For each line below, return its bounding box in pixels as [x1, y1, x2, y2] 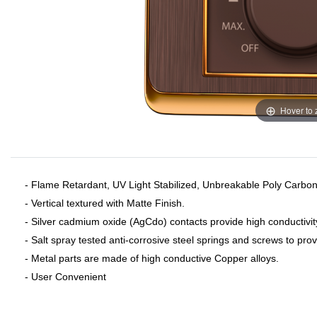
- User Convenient [25, 271, 109, 282]
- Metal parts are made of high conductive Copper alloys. [25, 253, 279, 264]
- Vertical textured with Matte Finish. [25, 197, 185, 209]
